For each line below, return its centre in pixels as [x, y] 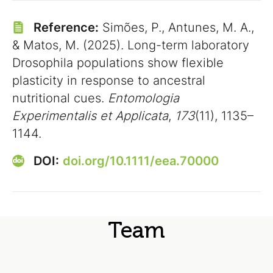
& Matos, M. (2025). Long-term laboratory [131, 45]
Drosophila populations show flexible [118, 63]
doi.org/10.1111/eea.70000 [141, 161]
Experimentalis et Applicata [90, 116]
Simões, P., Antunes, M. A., [176, 27]
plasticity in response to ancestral [109, 80]
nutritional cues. [60, 98]
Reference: [66, 27]
